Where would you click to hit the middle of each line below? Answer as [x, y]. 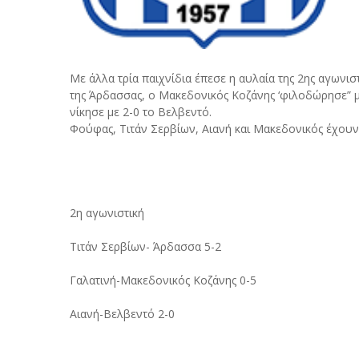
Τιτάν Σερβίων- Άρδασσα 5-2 [145, 246]
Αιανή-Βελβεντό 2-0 [122, 314]
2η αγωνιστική [107, 213]
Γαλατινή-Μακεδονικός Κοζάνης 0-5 [163, 280]
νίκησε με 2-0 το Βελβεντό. [141, 112]
